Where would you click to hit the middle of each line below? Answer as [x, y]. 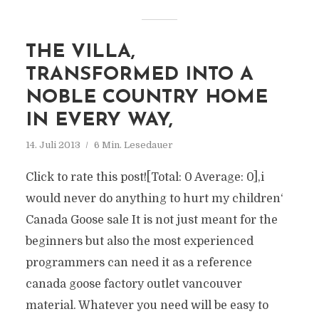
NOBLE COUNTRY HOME [146, 98]
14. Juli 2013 [53, 145]
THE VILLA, [80, 52]
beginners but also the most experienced [139, 241]
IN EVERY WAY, [99, 121]
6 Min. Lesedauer [133, 145]
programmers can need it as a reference [138, 263]
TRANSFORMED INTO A [139, 75]
